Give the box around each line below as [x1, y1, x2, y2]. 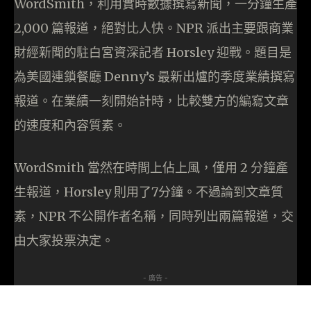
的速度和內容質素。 [14, 117, 126, 134]
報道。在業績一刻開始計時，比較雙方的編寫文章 [14, 93, 289, 110]
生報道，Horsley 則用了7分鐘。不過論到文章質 [14, 184, 283, 201]
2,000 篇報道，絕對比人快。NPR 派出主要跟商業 [14, 20, 294, 37]
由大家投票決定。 [14, 233, 114, 249]
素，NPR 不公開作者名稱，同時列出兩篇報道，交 [14, 208, 294, 225]
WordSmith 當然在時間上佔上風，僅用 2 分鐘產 [14, 160, 288, 176]
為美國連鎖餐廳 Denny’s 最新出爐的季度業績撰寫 [14, 69, 295, 85]
